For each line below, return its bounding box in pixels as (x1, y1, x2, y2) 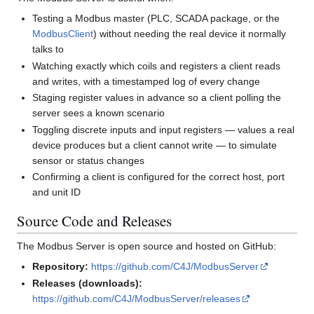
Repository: (32, 261, 89, 273)
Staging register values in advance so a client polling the (32, 92, 282, 104)
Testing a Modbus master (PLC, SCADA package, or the (32, 13, 280, 25)
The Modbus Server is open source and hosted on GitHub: (17, 240, 276, 252)
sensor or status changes (32, 154, 145, 166)
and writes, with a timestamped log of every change (32, 75, 261, 87)
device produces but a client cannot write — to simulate (32, 139, 278, 151)
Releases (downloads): (32, 277, 143, 289)
